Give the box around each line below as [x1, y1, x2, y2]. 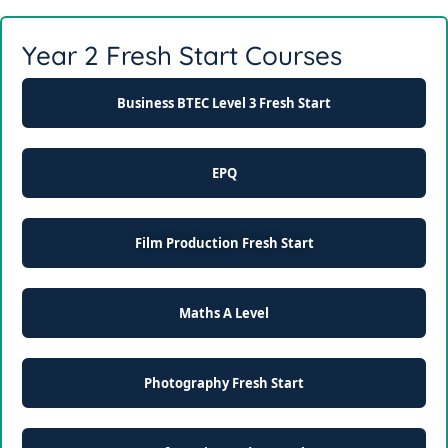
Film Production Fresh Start [134, 233, 314, 252]
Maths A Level [179, 303, 269, 322]
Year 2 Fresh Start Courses [22, 39, 342, 72]
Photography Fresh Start [144, 373, 304, 392]
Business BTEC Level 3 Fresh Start [117, 93, 331, 112]
